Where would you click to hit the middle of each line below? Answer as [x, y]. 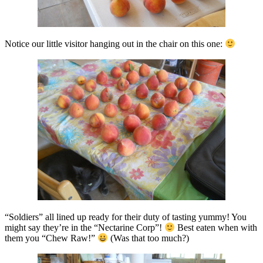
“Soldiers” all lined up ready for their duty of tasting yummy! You [126, 217]
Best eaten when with [216, 228]
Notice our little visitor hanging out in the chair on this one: [115, 44]
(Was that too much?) [149, 238]
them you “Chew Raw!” [51, 238]
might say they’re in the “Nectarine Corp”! [85, 228]
